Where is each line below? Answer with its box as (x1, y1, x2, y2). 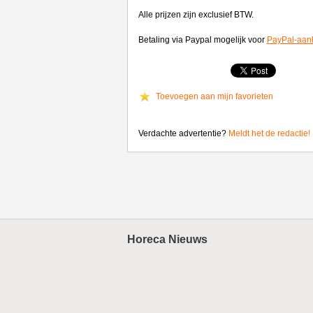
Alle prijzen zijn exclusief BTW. (138, 10, 254, 20)
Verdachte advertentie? (138, 129, 228, 138)
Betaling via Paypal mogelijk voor (138, 35, 267, 45)
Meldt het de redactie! (228, 129, 310, 138)
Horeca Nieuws (127, 233, 208, 245)
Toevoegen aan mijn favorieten (155, 92, 273, 101)
